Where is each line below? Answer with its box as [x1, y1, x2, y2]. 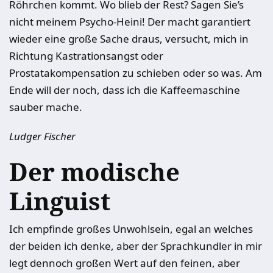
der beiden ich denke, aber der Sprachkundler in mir [9, 239, 262, 253]
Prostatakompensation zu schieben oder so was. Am [9, 66, 262, 80]
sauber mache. [9, 100, 82, 114]
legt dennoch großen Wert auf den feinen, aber [9, 256, 240, 270]
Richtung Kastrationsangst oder [9, 49, 163, 63]
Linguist [9, 184, 110, 218]
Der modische [9, 155, 180, 188]
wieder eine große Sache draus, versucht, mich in [9, 32, 249, 46]
